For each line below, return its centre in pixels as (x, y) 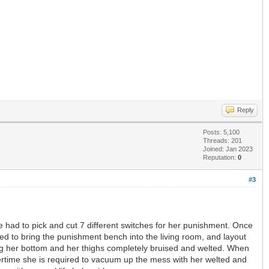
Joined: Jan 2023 (228, 149)
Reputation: (220, 158)
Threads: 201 (222, 141)
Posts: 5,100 (221, 132)
